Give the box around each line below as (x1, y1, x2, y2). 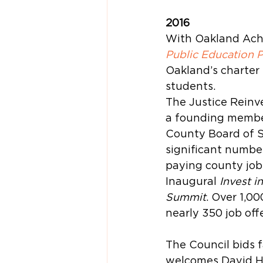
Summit (166, 190, 206, 203)
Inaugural (166, 174, 220, 187)
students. (166, 79, 215, 92)
